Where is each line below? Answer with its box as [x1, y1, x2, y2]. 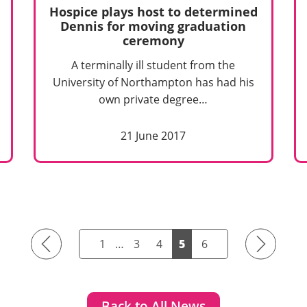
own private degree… [99, 92, 208, 108]
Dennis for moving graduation [60, 17, 247, 34]
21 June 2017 [121, 128, 186, 144]
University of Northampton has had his [52, 75, 254, 90]
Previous [36, 236, 82, 251]
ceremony [122, 32, 184, 49]
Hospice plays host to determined [49, 3, 258, 20]
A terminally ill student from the [71, 58, 236, 73]
